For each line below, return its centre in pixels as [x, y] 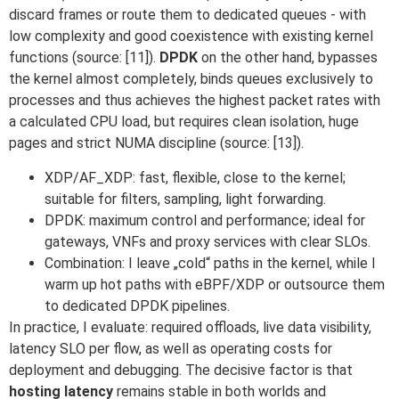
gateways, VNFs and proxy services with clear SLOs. [208, 241]
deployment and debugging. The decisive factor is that [181, 370]
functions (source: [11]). [84, 58]
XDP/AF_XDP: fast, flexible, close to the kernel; [195, 177]
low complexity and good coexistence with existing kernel [191, 37]
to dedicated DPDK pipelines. [137, 305]
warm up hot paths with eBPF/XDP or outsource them [215, 284]
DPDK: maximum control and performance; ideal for [205, 220]
